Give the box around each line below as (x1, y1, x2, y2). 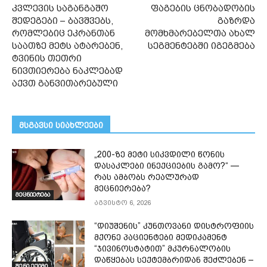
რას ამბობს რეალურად (94, 172, 200, 182)
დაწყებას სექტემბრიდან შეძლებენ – (94, 255, 254, 265)
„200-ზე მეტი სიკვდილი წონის (94, 150, 225, 160)
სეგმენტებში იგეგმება (147, 41, 255, 52)
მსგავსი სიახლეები (19, 120, 103, 131)
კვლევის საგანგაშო (12, 3, 108, 14)
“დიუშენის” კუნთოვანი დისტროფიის (94, 221, 254, 231)
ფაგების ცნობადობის (150, 3, 255, 14)
